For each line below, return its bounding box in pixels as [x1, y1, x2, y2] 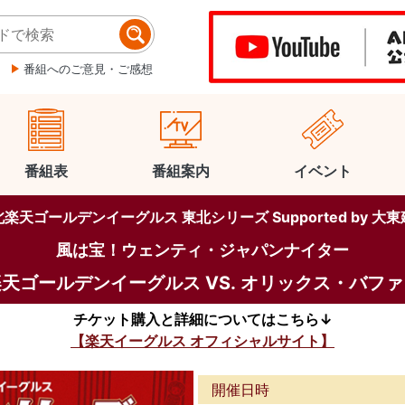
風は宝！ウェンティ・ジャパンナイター [56, 240, 349, 259]
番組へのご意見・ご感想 [24, 61, 153, 76]
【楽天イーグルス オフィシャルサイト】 [71, 332, 334, 350]
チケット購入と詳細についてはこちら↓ [72, 310, 333, 328]
